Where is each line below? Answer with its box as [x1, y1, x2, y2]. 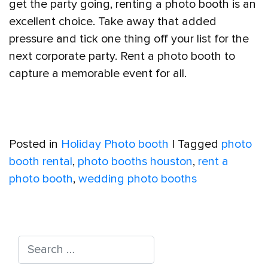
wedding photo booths [78, 172, 197, 187]
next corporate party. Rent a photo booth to [9, 48, 235, 63]
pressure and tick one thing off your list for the [9, 31, 249, 46]
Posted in [9, 137, 61, 152]
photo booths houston [78, 154, 193, 169]
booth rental [9, 154, 72, 169]
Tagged [178, 137, 221, 152]
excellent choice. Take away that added [9, 14, 217, 29]
